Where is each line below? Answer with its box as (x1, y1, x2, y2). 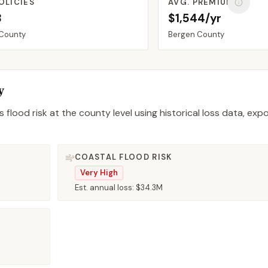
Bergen (168, 29, 195, 39)
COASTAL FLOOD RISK (75, 152, 172, 162)
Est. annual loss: (75, 182, 136, 193)
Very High (80, 167, 118, 178)
